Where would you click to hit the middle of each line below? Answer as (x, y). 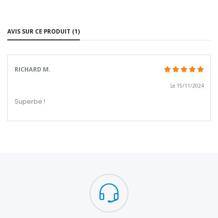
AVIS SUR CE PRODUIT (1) (44, 31)
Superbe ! (30, 101)
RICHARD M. (32, 69)
